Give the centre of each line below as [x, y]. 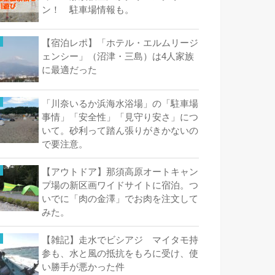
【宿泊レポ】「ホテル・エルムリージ [120, 43]
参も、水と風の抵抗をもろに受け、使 [120, 254]
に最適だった [69, 70]
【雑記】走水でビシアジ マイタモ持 [120, 240]
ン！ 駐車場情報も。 [88, 10]
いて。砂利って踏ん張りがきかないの [120, 130]
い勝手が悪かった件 [83, 267]
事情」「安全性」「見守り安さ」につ [120, 117]
